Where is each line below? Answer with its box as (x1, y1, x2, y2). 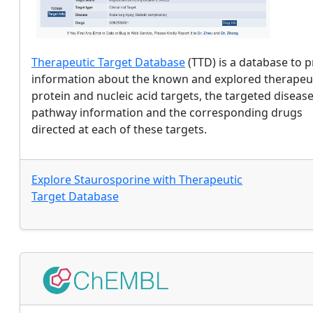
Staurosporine (74, 172, 150, 187)
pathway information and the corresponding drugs (31, 105, 303, 121)
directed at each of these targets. (31, 122, 207, 138)
